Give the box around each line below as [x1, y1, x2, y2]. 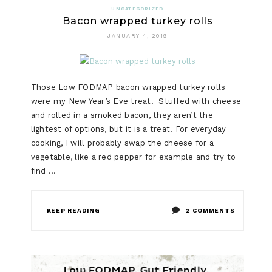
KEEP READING [46, 207, 100, 214]
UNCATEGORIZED [111, 6, 164, 12]
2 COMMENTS [185, 207, 235, 214]
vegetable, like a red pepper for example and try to [30, 152, 236, 162]
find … [30, 166, 56, 176]
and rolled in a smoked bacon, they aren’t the [30, 110, 213, 120]
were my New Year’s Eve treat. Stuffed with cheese [30, 97, 242, 106]
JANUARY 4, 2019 [107, 33, 168, 39]
